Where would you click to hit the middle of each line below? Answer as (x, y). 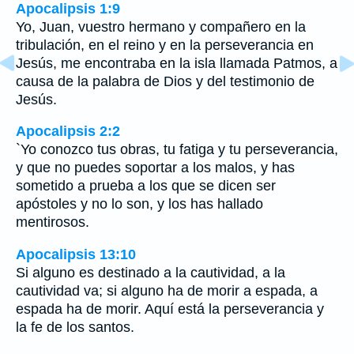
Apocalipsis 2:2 (68, 132)
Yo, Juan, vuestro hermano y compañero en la (161, 26)
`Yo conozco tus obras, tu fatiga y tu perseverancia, (177, 150)
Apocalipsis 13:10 (76, 255)
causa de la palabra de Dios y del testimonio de (165, 81)
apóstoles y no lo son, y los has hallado (139, 204)
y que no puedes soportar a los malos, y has (155, 168)
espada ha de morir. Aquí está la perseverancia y (170, 309)
